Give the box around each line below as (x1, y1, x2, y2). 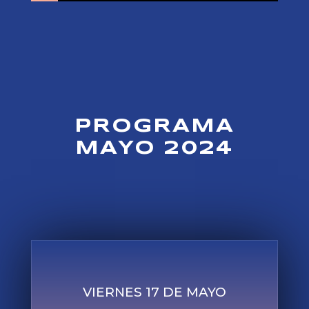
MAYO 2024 (75, 139, 234, 158)
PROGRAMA (74, 117, 235, 136)
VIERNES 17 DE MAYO (82, 284, 226, 300)
